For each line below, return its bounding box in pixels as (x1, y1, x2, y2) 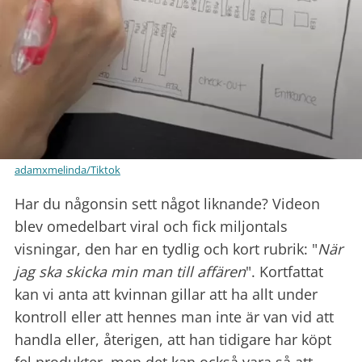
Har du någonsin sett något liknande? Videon (15, 194, 320, 214)
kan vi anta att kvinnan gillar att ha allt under (15, 284, 318, 305)
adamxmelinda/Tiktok (15, 162, 120, 178)
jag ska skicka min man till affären (15, 262, 246, 282)
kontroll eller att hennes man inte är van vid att (15, 307, 334, 327)
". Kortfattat (246, 262, 323, 282)
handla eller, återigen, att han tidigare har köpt (15, 330, 331, 350)
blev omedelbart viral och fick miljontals (15, 217, 288, 237)
